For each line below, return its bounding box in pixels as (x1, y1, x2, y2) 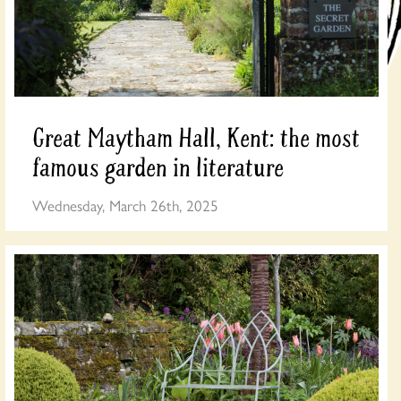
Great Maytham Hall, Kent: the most (31, 122, 360, 156)
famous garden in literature (31, 151, 289, 185)
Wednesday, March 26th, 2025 (31, 193, 218, 216)
